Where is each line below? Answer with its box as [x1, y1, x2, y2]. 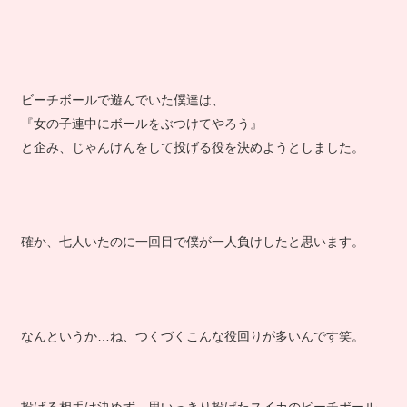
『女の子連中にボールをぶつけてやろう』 [20, 129, 263, 144]
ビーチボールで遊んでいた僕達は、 [20, 105, 224, 120]
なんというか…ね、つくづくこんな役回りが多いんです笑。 [20, 342, 364, 356]
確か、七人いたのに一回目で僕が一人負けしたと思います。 [20, 247, 364, 262]
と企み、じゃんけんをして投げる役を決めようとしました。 [20, 153, 364, 167]
